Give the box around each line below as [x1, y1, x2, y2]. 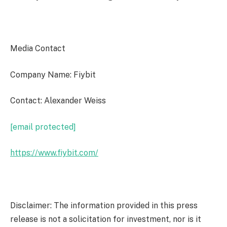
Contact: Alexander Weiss [10, 96, 106, 106]
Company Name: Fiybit [10, 69, 96, 80]
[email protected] [10, 122, 76, 132]
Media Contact [10, 44, 65, 54]
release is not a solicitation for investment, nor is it [10, 214, 201, 224]
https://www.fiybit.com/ [10, 148, 98, 158]
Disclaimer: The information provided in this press [10, 200, 198, 210]
